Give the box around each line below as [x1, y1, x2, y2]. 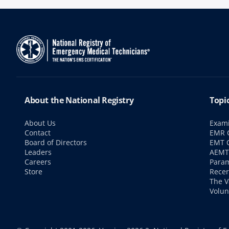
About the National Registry [25, 95, 134, 106]
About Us [25, 118, 56, 128]
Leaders [25, 147, 52, 157]
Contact [25, 128, 51, 138]
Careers [25, 157, 51, 167]
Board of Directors [25, 138, 87, 147]
